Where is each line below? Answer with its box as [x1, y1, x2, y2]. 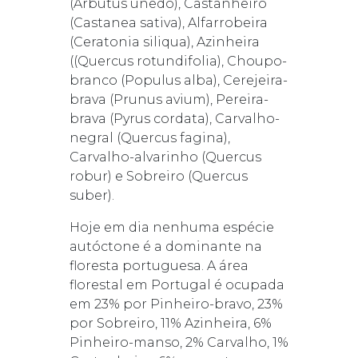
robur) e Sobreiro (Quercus [69, 168, 248, 184]
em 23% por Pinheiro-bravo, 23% [69, 296, 283, 312]
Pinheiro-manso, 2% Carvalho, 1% [69, 334, 288, 350]
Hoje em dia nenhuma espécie [69, 219, 274, 235]
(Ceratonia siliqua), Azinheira [69, 34, 260, 50]
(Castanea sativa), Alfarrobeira [69, 14, 268, 30]
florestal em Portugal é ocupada [69, 276, 284, 292]
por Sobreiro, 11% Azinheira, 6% [69, 315, 272, 331]
